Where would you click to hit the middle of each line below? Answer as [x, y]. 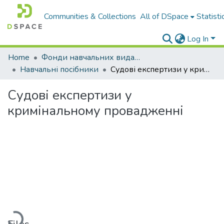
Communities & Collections [90, 16]
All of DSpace [164, 16]
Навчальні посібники [59, 69]
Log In [198, 39]
